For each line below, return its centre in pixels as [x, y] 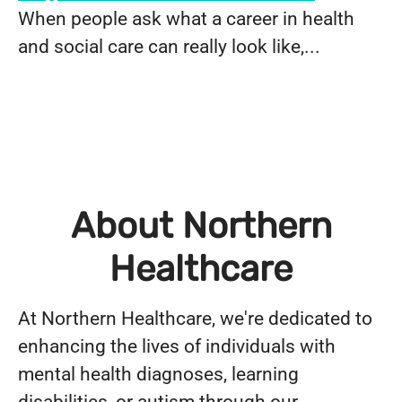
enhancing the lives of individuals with [177, 346]
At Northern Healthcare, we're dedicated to [195, 319]
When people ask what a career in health [186, 19]
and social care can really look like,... [169, 47]
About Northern [201, 226]
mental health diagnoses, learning [158, 374]
